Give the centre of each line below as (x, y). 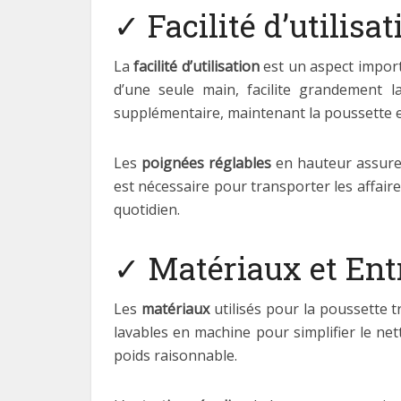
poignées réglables (206, 163)
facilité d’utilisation (196, 66)
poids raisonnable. (175, 355)
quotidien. (147, 209)
